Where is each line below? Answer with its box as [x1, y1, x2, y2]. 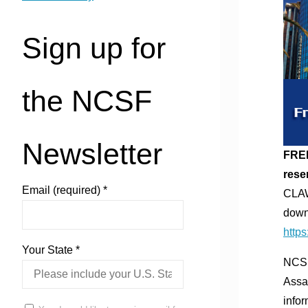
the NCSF [22, 85, 152, 118]
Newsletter [22, 137, 162, 171]
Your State [22, 243, 76, 256]
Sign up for [22, 32, 166, 65]
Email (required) [22, 184, 103, 197]
